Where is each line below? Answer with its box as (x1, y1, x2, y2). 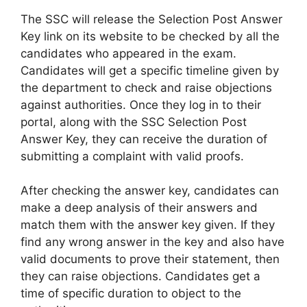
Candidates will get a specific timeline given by (21, 63, 279, 77)
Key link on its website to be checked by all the (21, 29, 280, 43)
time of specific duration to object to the (21, 286, 241, 301)
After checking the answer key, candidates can (21, 184, 279, 198)
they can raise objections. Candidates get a (21, 269, 260, 284)
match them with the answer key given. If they (21, 218, 275, 232)
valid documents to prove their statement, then (21, 252, 280, 267)
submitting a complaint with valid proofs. (21, 149, 244, 163)
